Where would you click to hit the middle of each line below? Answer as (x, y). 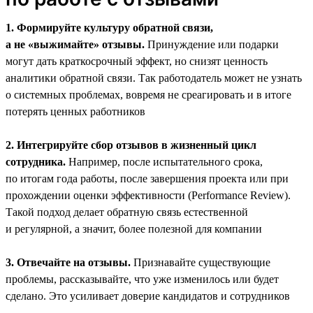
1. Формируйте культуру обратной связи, (109, 27)
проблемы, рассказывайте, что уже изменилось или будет (142, 279)
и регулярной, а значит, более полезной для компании (134, 228)
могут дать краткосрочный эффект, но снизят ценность (137, 61)
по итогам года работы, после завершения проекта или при (147, 178)
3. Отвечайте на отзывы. (68, 262)
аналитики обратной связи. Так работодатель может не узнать (154, 78)
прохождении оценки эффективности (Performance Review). (148, 195)
